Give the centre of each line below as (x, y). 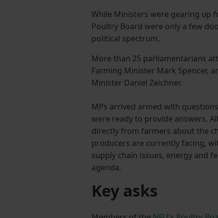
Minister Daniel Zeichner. (137, 83)
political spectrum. (126, 39)
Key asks (125, 191)
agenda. (106, 168)
